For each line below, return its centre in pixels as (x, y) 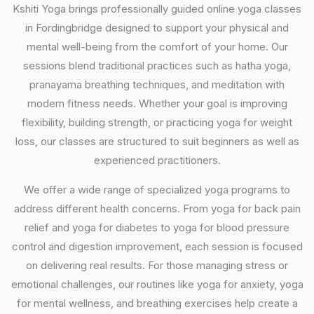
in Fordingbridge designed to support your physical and (157, 28)
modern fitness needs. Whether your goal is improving (157, 103)
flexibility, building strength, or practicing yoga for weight (157, 122)
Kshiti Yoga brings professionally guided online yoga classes (157, 9)
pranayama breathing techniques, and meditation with (157, 84)
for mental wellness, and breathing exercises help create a (157, 303)
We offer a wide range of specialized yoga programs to (157, 190)
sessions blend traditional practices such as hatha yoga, (157, 66)
